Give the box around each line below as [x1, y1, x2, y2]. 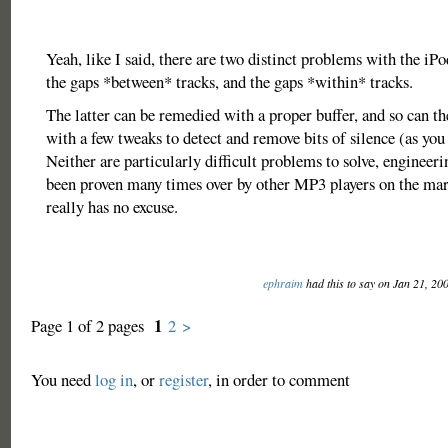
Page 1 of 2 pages [30, 314, 154, 337]
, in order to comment [207, 368, 350, 391]
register [158, 368, 208, 391]
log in [94, 368, 133, 391]
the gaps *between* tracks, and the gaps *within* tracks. [45, 70, 413, 93]
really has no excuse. [45, 195, 178, 218]
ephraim [262, 275, 303, 291]
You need [30, 368, 95, 391]
